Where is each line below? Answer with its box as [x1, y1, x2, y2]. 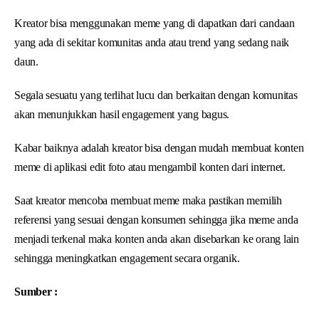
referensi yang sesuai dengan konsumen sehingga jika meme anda [14, 213, 298, 226]
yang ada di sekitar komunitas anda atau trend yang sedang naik [14, 36, 290, 48]
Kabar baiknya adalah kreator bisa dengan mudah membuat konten [14, 141, 304, 154]
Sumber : [14, 285, 58, 298]
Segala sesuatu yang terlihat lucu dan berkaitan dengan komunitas [14, 88, 298, 101]
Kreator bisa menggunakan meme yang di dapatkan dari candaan [14, 16, 295, 29]
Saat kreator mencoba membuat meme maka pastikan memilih [14, 194, 282, 206]
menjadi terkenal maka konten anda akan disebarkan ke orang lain [14, 232, 299, 245]
